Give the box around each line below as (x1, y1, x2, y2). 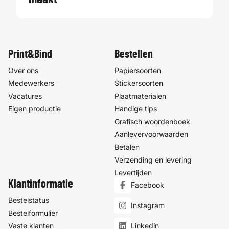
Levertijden (114, 168, 152, 177)
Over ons (8, 65, 38, 75)
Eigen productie (8, 104, 61, 113)
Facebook (131, 180, 164, 190)
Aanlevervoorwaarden (114, 129, 188, 139)
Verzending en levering (114, 155, 192, 164)
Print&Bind (8, 48, 52, 60)
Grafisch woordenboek (114, 117, 190, 126)
